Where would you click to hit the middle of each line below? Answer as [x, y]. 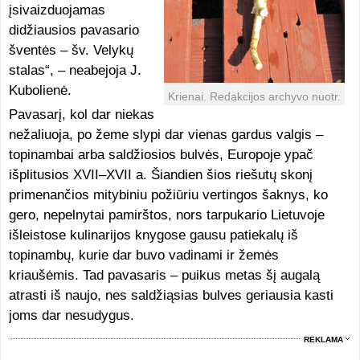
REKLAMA [324, 340]
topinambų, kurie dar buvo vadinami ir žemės [143, 255]
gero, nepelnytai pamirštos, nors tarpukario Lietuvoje [166, 215]
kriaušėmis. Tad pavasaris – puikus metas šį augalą [164, 275]
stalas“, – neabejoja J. [75, 70]
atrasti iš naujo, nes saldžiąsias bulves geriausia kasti [171, 295]
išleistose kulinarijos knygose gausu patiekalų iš [153, 235]
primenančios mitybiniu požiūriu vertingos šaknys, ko [168, 195]
